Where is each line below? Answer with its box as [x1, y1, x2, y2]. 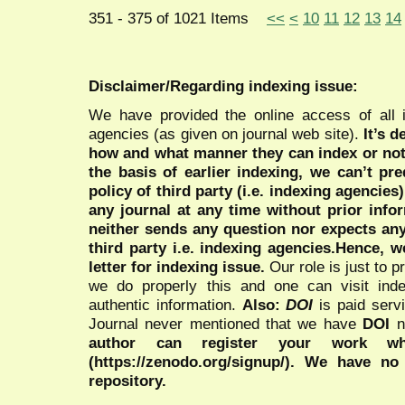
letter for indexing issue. [89, 257, 266, 276]
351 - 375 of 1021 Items [89, 9, 267, 28]
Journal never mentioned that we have [89, 314, 363, 333]
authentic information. [89, 295, 242, 314]
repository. [89, 371, 171, 390]
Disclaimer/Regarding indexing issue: [89, 76, 358, 95]
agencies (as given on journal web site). [89, 124, 363, 143]
